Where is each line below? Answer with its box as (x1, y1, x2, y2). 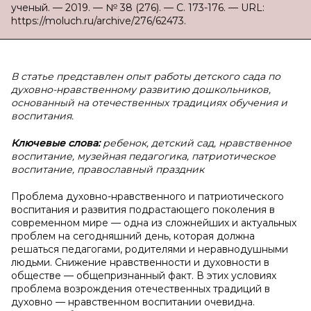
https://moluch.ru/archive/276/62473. (11, 15, 186, 27)
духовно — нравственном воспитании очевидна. (11, 296, 255, 308)
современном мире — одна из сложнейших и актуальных (11, 217, 296, 229)
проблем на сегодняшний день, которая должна (11, 230, 255, 242)
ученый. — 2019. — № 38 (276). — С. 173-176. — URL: (11, 1, 264, 14)
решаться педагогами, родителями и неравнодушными (11, 243, 288, 255)
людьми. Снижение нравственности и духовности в (11, 256, 269, 269)
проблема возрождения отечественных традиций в (11, 283, 270, 295)
